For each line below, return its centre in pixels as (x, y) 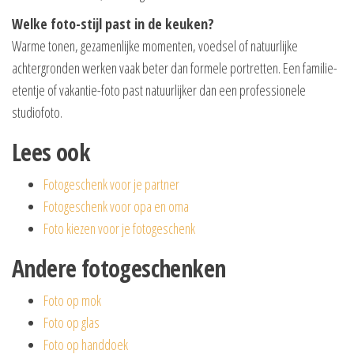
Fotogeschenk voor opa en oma (116, 206)
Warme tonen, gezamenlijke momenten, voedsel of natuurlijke (155, 45)
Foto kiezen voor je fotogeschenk (119, 228)
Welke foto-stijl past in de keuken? (113, 23)
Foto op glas (72, 322)
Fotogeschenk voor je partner (111, 184)
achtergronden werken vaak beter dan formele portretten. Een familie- (175, 68)
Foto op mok (72, 300)
